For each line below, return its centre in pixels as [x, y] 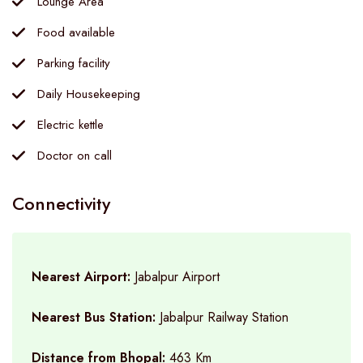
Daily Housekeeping [89, 94]
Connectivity [61, 203]
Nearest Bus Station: [96, 317]
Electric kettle [70, 125]
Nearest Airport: [83, 277]
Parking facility [74, 63]
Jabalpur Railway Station [224, 317]
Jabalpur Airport [177, 277]
